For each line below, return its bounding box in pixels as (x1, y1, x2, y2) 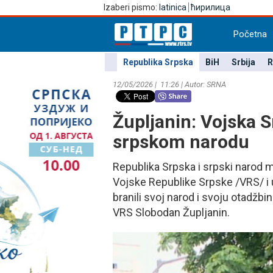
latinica (159, 2, 186, 12)
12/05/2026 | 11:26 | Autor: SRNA (113, 80, 226, 89)
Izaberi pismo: (104, 2, 159, 12)
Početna (233, 29, 267, 40)
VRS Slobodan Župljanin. (113, 206, 230, 219)
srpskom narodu (113, 131, 249, 152)
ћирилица (191, 2, 230, 12)
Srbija (231, 57, 255, 67)
